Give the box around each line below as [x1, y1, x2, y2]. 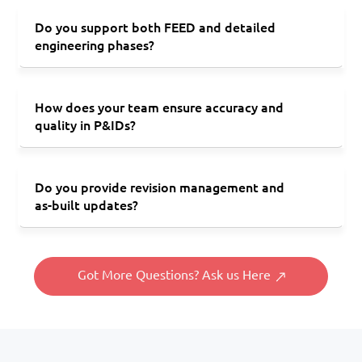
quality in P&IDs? [35, 117, 136, 133]
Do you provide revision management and [35, 179, 284, 195]
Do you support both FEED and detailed [35, 19, 276, 35]
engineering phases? [35, 37, 154, 53]
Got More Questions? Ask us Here [77, 267, 271, 283]
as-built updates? [35, 197, 138, 213]
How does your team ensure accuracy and [35, 99, 284, 115]
